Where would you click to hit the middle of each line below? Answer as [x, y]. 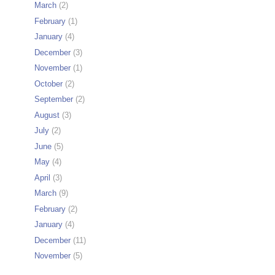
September [54, 99]
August [47, 115]
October [48, 83]
